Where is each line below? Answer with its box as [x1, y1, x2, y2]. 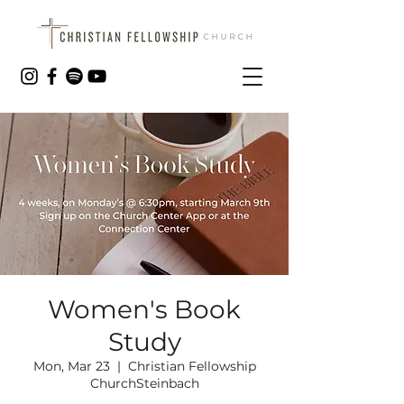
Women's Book [48, 294, 241, 325]
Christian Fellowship [127, 358, 256, 374]
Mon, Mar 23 [32, 358, 110, 374]
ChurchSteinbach [89, 375, 199, 391]
